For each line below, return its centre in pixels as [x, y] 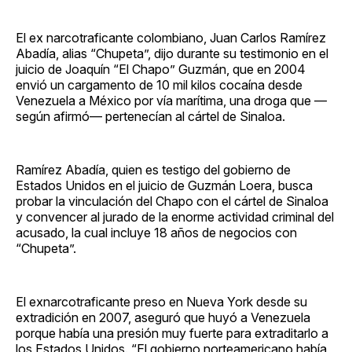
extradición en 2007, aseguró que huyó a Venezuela [163, 317]
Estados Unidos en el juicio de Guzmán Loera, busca [164, 185]
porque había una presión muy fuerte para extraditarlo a [172, 333]
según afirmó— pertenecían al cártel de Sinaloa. [150, 116]
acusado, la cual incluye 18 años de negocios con [156, 232]
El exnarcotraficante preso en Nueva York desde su [161, 301]
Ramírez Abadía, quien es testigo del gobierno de [153, 169]
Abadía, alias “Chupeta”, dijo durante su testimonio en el [172, 53]
